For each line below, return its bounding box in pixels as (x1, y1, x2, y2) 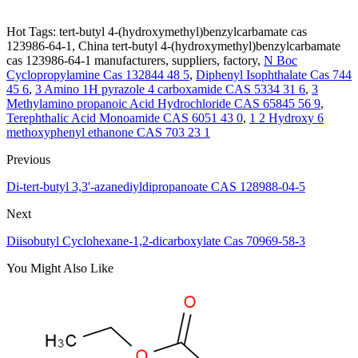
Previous (6, 153, 50, 167)
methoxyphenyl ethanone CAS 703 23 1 (6, 125, 210, 140)
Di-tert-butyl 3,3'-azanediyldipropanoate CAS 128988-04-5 (6, 180, 305, 194)
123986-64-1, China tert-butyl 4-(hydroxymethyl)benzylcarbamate (6, 39, 340, 54)
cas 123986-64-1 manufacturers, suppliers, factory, (6, 54, 264, 68)
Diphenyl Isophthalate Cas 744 (196, 68, 352, 82)
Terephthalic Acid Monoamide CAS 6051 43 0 (6, 111, 243, 125)
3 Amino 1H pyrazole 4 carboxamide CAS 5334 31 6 (35, 82, 305, 97)
